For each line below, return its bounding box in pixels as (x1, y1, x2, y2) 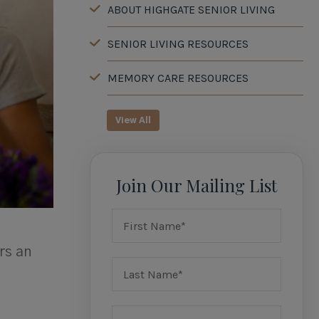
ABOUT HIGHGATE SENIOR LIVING (107, 3, 275, 16)
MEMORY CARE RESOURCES (107, 71, 249, 85)
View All (115, 116, 151, 125)
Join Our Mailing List (115, 174, 277, 197)
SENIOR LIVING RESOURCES (107, 37, 249, 51)
